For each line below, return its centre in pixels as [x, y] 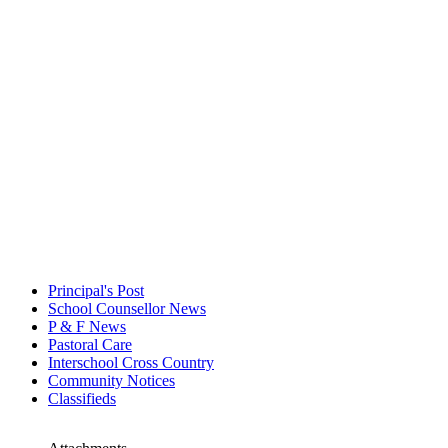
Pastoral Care [90, 345]
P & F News [87, 327]
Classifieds [82, 399]
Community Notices [111, 381]
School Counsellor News [127, 309]
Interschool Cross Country [131, 363]
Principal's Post [96, 291]
